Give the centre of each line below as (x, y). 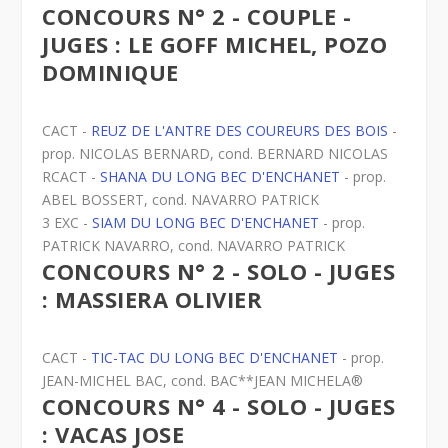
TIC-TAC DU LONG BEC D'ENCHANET (215, 358)
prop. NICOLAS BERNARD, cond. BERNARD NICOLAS (215, 154)
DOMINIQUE (110, 72)
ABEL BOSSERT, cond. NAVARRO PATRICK (181, 200)
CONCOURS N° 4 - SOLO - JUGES (219, 406)
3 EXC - (67, 223)
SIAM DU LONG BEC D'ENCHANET (206, 223)
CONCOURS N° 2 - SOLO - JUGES (219, 271)
